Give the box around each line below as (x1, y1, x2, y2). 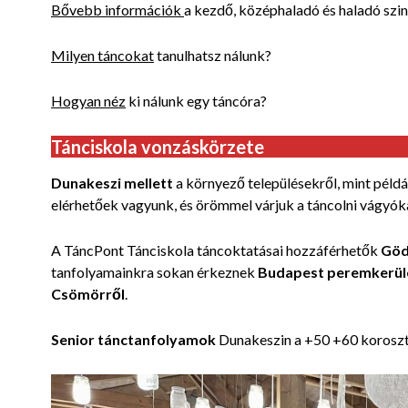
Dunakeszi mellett (51, 174, 173, 192)
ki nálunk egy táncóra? (126, 92, 267, 110)
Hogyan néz (51, 92, 126, 110)
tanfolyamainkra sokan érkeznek (51, 263, 258, 281)
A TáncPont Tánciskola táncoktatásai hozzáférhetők (51, 241, 381, 260)
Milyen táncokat (51, 46, 154, 65)
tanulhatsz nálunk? (154, 46, 271, 65)
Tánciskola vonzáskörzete (51, 136, 264, 158)
